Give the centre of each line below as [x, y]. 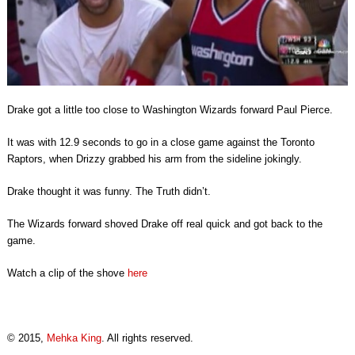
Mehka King [74, 338]
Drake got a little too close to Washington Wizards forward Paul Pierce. [170, 109]
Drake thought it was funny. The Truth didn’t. [109, 191]
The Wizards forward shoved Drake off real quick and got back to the [164, 223]
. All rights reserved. [147, 338]
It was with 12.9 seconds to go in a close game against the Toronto [160, 142]
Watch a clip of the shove [67, 273]
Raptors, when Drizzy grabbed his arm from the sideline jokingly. [154, 158]
